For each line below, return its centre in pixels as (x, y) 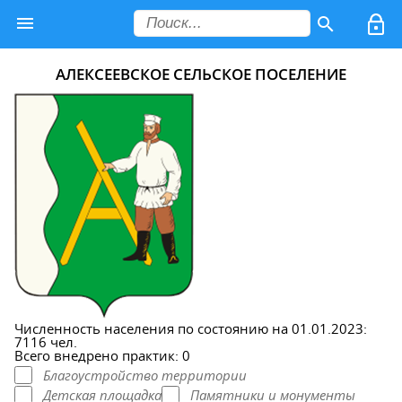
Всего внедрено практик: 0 (102, 355)
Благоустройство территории (145, 375)
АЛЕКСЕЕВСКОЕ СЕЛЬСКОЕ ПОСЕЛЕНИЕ (201, 74)
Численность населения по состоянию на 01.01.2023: (191, 328)
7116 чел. (46, 341)
